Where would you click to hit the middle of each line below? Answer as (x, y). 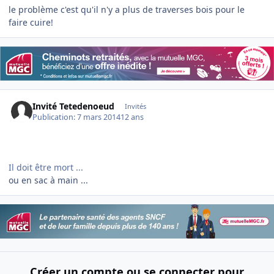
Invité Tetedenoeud (74, 106)
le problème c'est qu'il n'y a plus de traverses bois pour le (127, 10)
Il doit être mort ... (46, 168)
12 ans (132, 117)
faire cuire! (31, 23)
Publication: (55, 117)
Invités (135, 106)
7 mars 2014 (99, 117)
